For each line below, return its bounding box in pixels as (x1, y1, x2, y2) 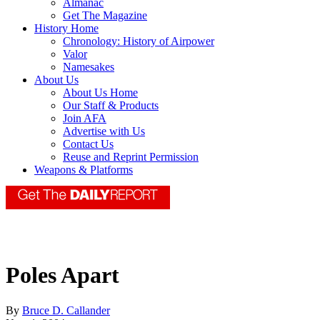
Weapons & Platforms (34, 164, 133, 176)
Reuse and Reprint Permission (63, 151, 199, 164)
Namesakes (63, 61, 114, 74)
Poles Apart (6, 262, 119, 289)
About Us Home (63, 86, 138, 99)
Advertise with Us (63, 125, 145, 138)
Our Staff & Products (63, 99, 159, 112)
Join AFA (63, 112, 106, 125)
